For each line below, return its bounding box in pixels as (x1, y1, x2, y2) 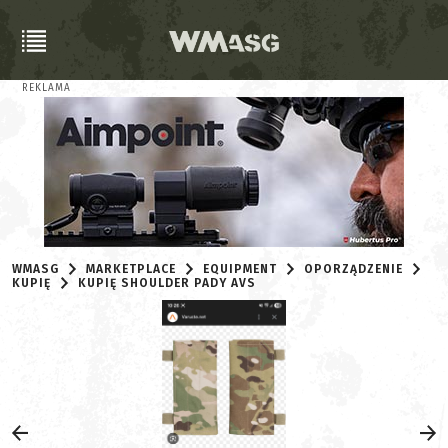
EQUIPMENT (203, 262, 278, 276)
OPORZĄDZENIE (304, 262, 404, 276)
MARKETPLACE (86, 262, 177, 276)
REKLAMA (22, 82, 71, 94)
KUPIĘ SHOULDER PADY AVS (78, 276, 257, 290)
